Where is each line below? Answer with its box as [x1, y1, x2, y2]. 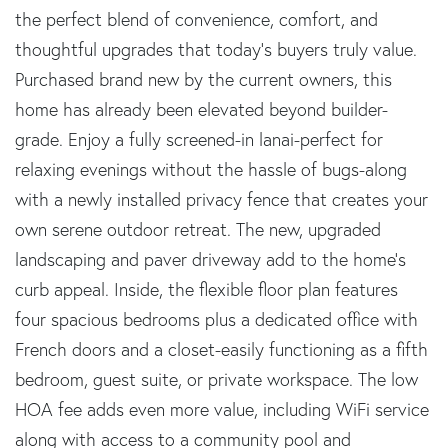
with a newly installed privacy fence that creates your [15, 187, 428, 211]
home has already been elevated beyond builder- [15, 97, 388, 121]
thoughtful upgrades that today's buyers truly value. [15, 37, 417, 61]
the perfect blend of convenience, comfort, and [15, 7, 378, 31]
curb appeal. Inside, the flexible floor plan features [15, 277, 398, 301]
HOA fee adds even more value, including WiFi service [15, 397, 429, 421]
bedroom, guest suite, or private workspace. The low [15, 367, 418, 391]
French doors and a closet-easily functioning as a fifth [15, 337, 428, 361]
